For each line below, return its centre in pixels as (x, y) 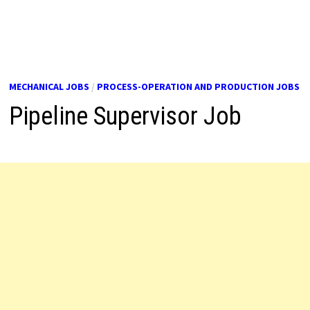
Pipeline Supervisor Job (125, 116)
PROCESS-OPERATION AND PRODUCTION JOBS (198, 86)
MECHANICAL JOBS (49, 86)
